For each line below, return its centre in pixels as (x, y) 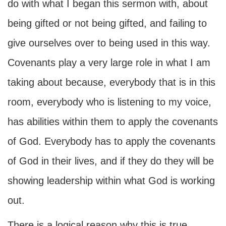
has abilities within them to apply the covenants (113, 122)
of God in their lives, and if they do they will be (111, 161)
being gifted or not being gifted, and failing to (107, 23)
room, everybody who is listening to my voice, (109, 102)
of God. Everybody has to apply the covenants (111, 141)
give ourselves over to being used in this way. (109, 43)
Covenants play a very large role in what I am (109, 63)
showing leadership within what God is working (111, 181)
